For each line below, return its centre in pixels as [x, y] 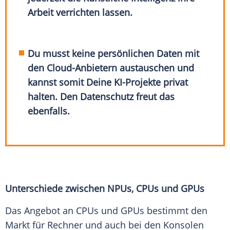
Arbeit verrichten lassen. [80, 13]
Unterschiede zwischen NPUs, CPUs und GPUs [105, 189]
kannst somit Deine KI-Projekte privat [108, 82]
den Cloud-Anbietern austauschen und [111, 68]
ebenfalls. [50, 111]
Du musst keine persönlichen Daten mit [114, 54]
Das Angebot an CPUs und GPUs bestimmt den [106, 211]
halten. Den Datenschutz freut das [101, 97]
